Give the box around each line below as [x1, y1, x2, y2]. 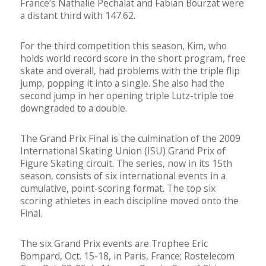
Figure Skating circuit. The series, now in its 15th [20, 157, 232, 170]
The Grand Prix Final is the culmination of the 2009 [20, 132, 240, 145]
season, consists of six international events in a [20, 169, 226, 183]
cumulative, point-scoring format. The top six [20, 182, 216, 195]
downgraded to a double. [20, 102, 127, 115]
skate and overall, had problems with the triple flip [20, 64, 240, 78]
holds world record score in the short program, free [20, 52, 246, 65]
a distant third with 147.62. [20, 9, 135, 23]
